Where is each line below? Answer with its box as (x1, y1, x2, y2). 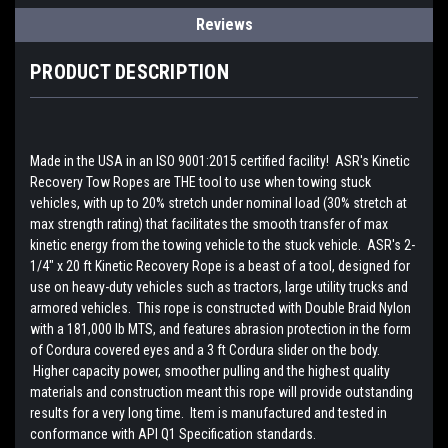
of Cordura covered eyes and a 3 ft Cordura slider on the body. (30, 342, 380, 359)
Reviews (195, 15, 253, 35)
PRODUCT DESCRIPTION (30, 60, 229, 85)
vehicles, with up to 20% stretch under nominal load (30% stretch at (30, 195, 407, 212)
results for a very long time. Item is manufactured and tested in (30, 405, 387, 422)
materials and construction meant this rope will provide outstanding (30, 384, 413, 401)
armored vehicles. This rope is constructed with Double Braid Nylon (30, 300, 411, 317)
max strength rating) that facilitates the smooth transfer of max (30, 216, 388, 233)
